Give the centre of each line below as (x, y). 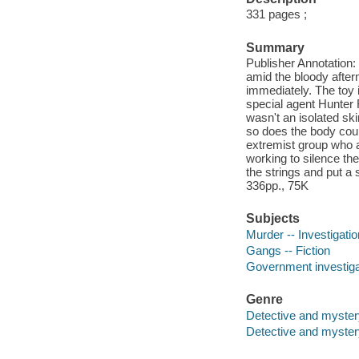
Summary (275, 47)
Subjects (272, 219)
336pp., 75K (277, 186)
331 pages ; (276, 14)
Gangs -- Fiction (288, 250)
